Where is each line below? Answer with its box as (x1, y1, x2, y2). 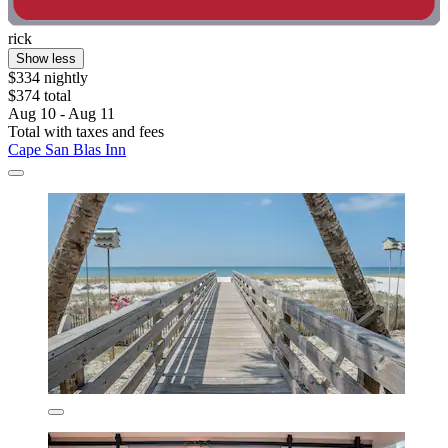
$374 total (8, 86, 71, 104)
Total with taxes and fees (8, 122, 164, 140)
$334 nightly (8, 68, 88, 86)
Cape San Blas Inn (8, 140, 126, 158)
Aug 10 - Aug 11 (8, 104, 115, 122)
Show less (16, 50, 76, 66)
